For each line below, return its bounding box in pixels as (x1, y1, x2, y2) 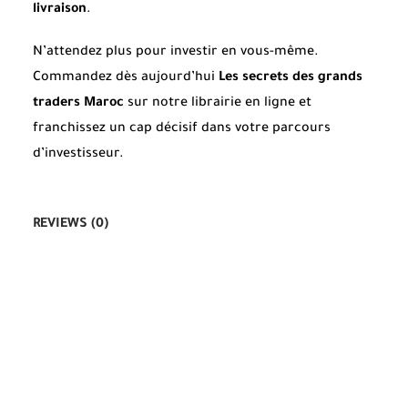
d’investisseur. (33, 147, 124, 162)
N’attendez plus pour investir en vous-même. (33, 45, 319, 60)
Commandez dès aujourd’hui (33, 70, 219, 86)
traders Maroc (33, 96, 124, 111)
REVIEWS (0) (33, 217, 108, 232)
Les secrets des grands (219, 70, 362, 86)
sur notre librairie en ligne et (124, 96, 311, 111)
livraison (33, 2, 87, 17)
